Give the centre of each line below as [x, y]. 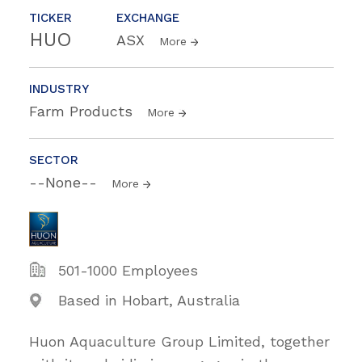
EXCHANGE [148, 18]
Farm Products [83, 112]
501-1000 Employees [128, 271]
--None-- [65, 183]
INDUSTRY [59, 89]
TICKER [51, 18]
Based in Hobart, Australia [149, 301]
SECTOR [54, 160]
